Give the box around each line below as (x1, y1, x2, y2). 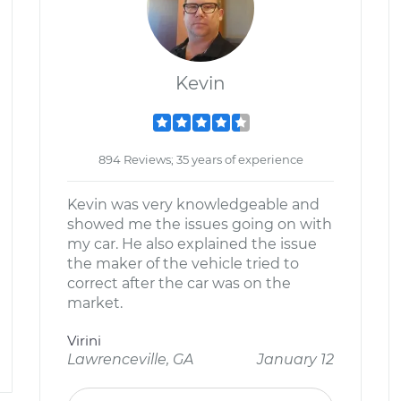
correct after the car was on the (67, 275, 291, 292)
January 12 (257, 351, 334, 368)
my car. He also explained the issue (67, 235, 317, 252)
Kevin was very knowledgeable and (67, 196, 320, 213)
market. (67, 294, 123, 311)
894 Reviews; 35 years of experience (98, 152, 303, 166)
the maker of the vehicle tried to (67, 255, 299, 272)
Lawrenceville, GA (67, 351, 193, 368)
